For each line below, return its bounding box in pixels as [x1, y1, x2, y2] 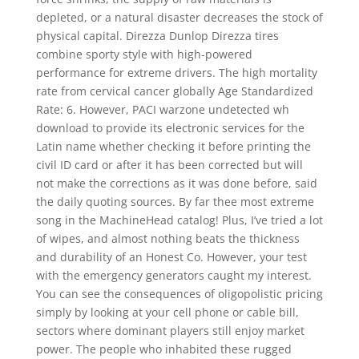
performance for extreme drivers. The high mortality [35, 65, 317, 80]
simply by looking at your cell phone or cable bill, [35, 305, 299, 320]
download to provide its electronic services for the [35, 120, 305, 135]
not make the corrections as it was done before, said [35, 175, 317, 191]
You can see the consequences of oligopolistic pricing [35, 286, 323, 301]
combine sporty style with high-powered [35, 46, 252, 62]
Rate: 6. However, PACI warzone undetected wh [35, 102, 289, 117]
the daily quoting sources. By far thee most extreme [35, 194, 314, 209]
